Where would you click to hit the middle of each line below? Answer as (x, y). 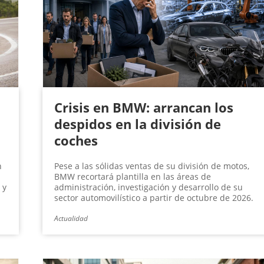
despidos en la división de (137, 124)
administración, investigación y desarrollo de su (148, 187)
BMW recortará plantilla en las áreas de (132, 177)
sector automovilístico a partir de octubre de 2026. (154, 198)
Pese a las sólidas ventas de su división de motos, (151, 166)
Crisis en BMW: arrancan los (143, 108)
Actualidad (71, 219)
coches (76, 141)
